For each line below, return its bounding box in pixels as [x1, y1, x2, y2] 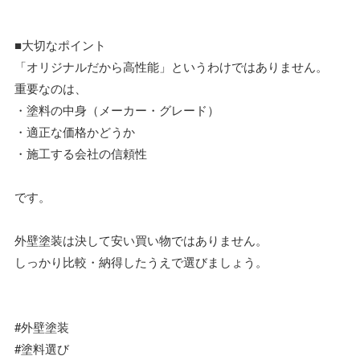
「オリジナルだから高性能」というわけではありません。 [14, 57, 328, 75]
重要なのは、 [14, 79, 87, 96]
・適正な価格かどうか [14, 122, 135, 140]
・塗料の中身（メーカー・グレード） [14, 100, 219, 118]
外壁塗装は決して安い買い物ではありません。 [14, 231, 268, 248]
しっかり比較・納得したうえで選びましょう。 [14, 252, 268, 270]
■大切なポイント [14, 35, 106, 53]
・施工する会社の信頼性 [14, 144, 147, 162]
